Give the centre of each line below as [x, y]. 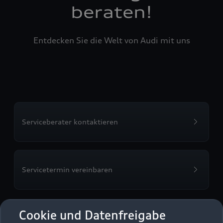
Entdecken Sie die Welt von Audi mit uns [111, 40]
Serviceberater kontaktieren [70, 122]
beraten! [111, 12]
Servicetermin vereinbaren [67, 169]
